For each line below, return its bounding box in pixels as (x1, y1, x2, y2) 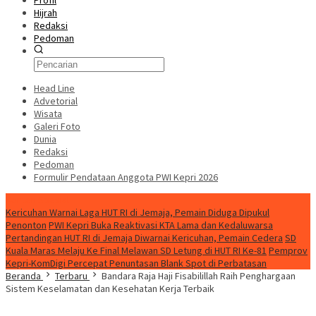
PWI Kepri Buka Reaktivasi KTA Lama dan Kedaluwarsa (49, 219, 273, 231)
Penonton (6, 219, 47, 231)
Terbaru (55, 269, 87, 282)
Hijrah (34, 6, 57, 19)
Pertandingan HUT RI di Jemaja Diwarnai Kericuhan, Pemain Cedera (6, 231, 283, 244)
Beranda (6, 269, 41, 282)
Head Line (34, 82, 75, 95)
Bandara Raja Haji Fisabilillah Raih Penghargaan (102, 269, 296, 282)
